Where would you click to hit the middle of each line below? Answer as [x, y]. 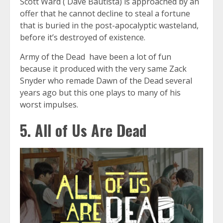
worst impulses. [49, 105]
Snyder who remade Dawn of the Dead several [106, 81]
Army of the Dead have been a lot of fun [96, 57]
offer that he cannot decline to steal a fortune [105, 14]
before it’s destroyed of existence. [83, 38]
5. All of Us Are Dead [85, 130]
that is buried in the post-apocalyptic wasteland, [109, 26]
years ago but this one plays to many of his [100, 93]
